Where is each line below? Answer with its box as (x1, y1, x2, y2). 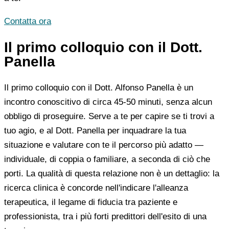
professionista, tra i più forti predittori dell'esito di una (4, 211, 207, 221)
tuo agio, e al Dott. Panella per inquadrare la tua (4, 125, 186, 135)
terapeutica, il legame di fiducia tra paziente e (4, 197, 177, 207)
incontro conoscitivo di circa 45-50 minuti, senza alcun (4, 97, 212, 107)
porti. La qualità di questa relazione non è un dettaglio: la (4, 168, 219, 178)
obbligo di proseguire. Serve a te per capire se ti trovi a (4, 111, 214, 121)
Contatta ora (4, 16, 51, 26)
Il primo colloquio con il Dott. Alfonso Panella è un (4, 82, 193, 93)
